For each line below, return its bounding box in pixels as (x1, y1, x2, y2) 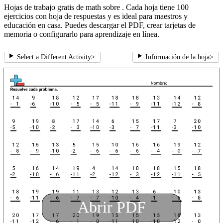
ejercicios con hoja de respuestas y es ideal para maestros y (4, 12, 188, 21)
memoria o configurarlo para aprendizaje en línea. (4, 30, 159, 39)
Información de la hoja (145, 53, 210, 61)
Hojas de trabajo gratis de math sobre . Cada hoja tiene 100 (4, 3, 189, 12)
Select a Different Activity (16, 53, 91, 61)
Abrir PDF (77, 198, 146, 217)
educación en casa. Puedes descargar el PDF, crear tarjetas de (4, 21, 196, 30)
